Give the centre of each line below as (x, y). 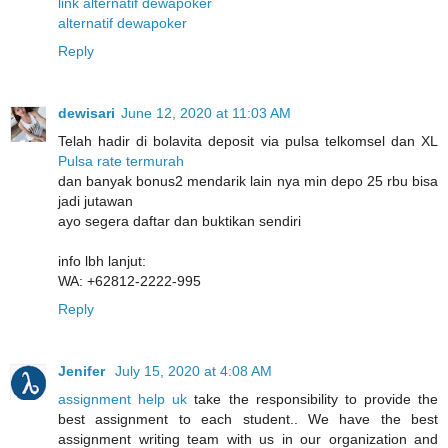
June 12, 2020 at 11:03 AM (206, 112)
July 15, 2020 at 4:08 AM (193, 370)
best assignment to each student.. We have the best (248, 418)
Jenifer (83, 370)
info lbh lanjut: (102, 260)
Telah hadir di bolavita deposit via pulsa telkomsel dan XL (248, 140)
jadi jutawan (95, 200)
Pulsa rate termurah (121, 160)
